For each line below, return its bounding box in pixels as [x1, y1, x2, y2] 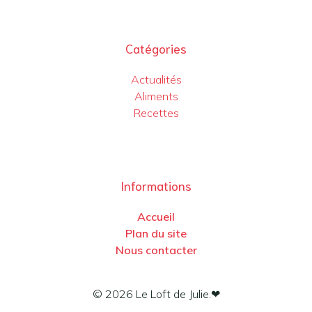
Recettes [133, 105, 179, 120]
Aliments [134, 88, 178, 103]
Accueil [137, 209, 175, 224]
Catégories [125, 39, 187, 56]
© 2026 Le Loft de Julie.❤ [92, 286, 220, 301]
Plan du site [125, 226, 187, 240]
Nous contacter [115, 242, 197, 257]
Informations [120, 176, 192, 194]
